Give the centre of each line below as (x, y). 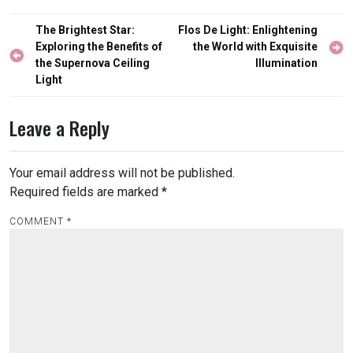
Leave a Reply (59, 128)
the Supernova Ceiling (93, 63)
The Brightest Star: (85, 30)
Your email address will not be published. (122, 173)
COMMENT (38, 221)
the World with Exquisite (255, 46)
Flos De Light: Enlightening (248, 30)
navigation (47, 54)
